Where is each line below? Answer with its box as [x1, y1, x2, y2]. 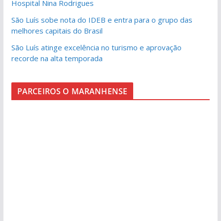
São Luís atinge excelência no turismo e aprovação [11, 42, 182, 52]
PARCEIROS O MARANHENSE [17, 85, 128, 97]
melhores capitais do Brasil [11, 25, 103, 36]
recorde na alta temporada [11, 53, 103, 63]
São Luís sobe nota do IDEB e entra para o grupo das [11, 14, 192, 25]
